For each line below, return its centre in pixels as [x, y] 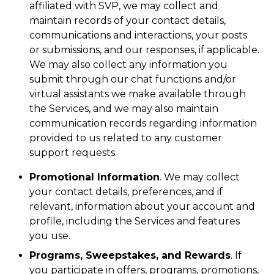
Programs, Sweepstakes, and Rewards [130, 255]
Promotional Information [94, 177]
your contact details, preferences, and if [126, 192]
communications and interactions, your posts [138, 35]
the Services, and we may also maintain [124, 109]
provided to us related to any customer [126, 138]
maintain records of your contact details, [128, 20]
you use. [50, 236]
